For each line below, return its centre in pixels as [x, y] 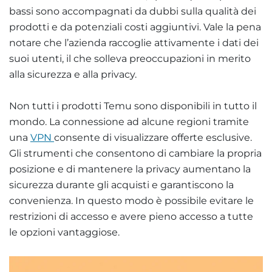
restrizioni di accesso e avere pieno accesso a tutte [131, 216]
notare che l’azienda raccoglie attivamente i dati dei [134, 42]
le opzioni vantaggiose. [64, 232]
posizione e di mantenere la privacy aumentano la [130, 169]
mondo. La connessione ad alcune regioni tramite [129, 121]
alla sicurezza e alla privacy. [73, 74]
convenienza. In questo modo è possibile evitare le [131, 200]
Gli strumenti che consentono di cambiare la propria [135, 153]
